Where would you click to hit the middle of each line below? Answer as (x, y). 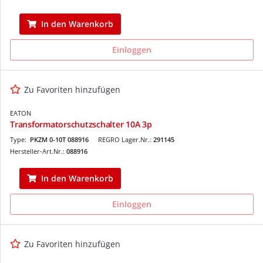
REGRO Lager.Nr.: (126, 139)
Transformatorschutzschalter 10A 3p (81, 124)
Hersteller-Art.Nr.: (38, 151)
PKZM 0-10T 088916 (59, 139)
